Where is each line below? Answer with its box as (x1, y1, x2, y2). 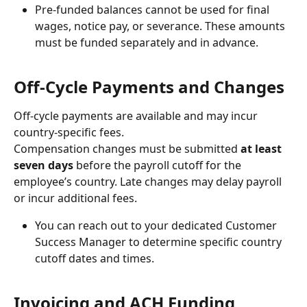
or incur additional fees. (14, 190, 140, 206)
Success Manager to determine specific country (35, 234, 284, 249)
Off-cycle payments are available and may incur (14, 108, 260, 123)
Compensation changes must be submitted (14, 140, 241, 156)
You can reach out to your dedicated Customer (35, 217, 280, 233)
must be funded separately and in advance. (35, 34, 258, 50)
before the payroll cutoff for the (73, 157, 244, 173)
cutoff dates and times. (35, 250, 154, 266)
